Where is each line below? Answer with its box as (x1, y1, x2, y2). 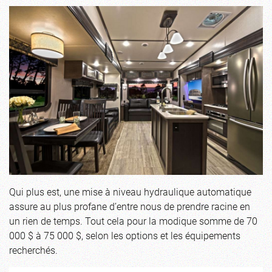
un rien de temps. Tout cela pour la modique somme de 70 (9, 214, 257, 228)
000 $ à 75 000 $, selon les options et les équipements (9, 229, 240, 242)
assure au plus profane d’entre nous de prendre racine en (9, 200, 250, 213)
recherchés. (9, 243, 58, 257)
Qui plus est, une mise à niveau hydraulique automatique (9, 185, 251, 199)
